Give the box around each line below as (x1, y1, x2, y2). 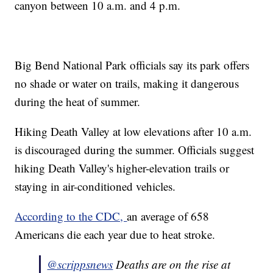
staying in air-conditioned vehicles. (15, 179, 180, 194)
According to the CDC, (15, 208, 127, 224)
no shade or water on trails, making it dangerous (15, 76, 239, 91)
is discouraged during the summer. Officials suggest (15, 142, 255, 158)
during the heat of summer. (15, 94, 144, 110)
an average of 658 (127, 208, 210, 224)
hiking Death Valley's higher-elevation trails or (15, 160, 230, 176)
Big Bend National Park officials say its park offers (15, 57, 250, 73)
